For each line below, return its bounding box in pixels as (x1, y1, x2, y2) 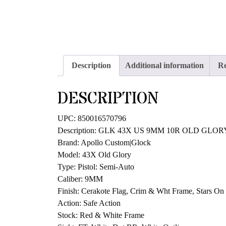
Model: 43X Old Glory (58, 150, 131, 159)
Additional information (125, 61, 204, 70)
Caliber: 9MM (58, 175, 103, 184)
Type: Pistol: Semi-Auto (58, 162, 134, 172)
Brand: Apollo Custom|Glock (58, 138, 151, 147)
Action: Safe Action (58, 199, 121, 208)
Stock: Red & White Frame (58, 211, 144, 220)
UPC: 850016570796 (58, 114, 126, 123)
